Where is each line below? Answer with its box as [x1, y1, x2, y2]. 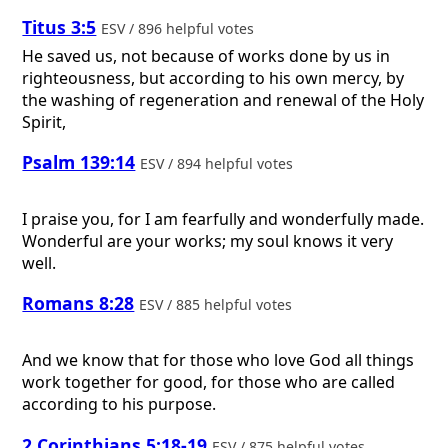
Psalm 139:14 [22, 150, 136, 175]
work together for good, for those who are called [22, 371, 396, 394]
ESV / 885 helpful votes [139, 295, 297, 315]
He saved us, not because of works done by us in [22, 44, 391, 67]
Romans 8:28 [22, 291, 135, 316]
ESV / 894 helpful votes [140, 154, 298, 174]
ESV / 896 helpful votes [101, 19, 259, 39]
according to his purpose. [22, 393, 217, 416]
